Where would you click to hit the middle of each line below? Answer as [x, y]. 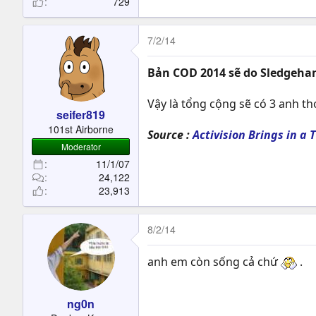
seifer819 [81, 115]
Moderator [81, 146]
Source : [170, 135]
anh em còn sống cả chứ [214, 262]
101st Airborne [81, 129]
